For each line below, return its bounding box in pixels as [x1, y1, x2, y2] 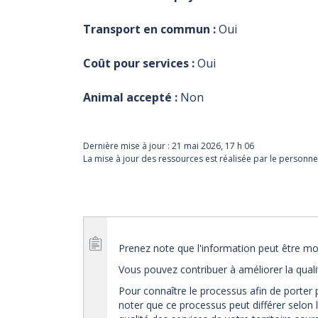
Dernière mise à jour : [83, 139, 172, 152]
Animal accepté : [83, 89, 177, 105]
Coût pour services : [83, 55, 194, 71]
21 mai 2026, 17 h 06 [172, 139, 254, 152]
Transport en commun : [83, 21, 216, 37]
